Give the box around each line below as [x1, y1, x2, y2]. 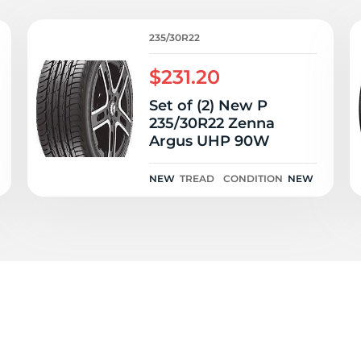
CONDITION [223, 172, 283, 185]
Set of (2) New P [149, 97, 268, 114]
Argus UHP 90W [149, 132, 270, 150]
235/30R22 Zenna [149, 114, 275, 132]
